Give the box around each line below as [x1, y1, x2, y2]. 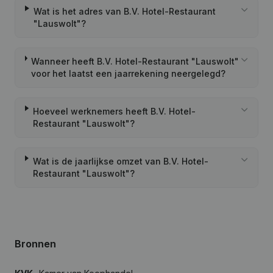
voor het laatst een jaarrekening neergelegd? [31, 68, 226, 79]
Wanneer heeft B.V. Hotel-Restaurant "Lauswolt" [31, 56, 239, 66]
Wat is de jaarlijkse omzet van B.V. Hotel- [32, 156, 208, 166]
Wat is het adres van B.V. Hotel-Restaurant [33, 6, 216, 16]
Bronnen [15, 238, 56, 250]
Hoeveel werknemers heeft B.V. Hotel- [32, 106, 196, 116]
